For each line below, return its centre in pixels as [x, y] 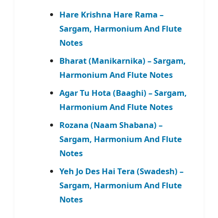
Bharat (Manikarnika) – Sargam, [122, 61]
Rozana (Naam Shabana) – [111, 125]
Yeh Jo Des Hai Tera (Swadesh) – [121, 171]
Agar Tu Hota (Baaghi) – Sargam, [123, 93]
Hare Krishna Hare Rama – [111, 15]
